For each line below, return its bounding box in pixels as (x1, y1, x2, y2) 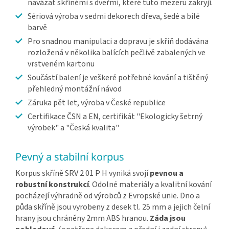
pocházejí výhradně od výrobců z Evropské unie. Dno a (15, 190, 200, 202)
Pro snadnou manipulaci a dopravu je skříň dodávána (28, 36, 209, 48)
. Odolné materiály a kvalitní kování (89, 179, 212, 191)
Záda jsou (150, 213, 186, 224)
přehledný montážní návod (28, 83, 122, 95)
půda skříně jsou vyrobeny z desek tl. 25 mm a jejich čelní (15, 201, 210, 213)
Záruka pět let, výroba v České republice (28, 97, 166, 109)
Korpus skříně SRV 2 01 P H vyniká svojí (15, 168, 150, 179)
